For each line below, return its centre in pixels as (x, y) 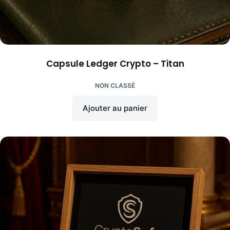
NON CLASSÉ (115, 85)
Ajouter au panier (115, 108)
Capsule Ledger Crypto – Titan (115, 63)
